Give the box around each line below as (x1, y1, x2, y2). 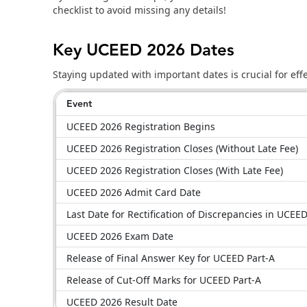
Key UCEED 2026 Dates (53, 38, 234, 64)
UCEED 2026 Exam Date (66, 230, 173, 243)
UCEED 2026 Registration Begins (66, 120, 215, 134)
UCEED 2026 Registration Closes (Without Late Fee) (66, 142, 298, 156)
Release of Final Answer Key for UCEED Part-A (66, 251, 275, 265)
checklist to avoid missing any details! (53, 3, 226, 17)
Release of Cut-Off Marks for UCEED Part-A (66, 273, 261, 287)
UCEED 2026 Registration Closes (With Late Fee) (66, 164, 283, 177)
